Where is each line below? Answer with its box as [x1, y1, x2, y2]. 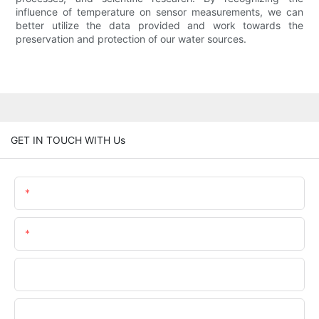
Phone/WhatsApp [25, 267, 106, 280]
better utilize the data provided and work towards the [16, 19, 303, 32]
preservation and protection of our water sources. [16, 33, 247, 46]
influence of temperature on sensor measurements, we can [16, 6, 303, 19]
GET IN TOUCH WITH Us [11, 133, 125, 146]
